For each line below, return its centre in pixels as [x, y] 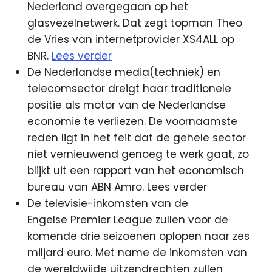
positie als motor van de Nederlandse [127, 105]
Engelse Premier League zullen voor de [128, 220]
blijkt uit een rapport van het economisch [136, 171]
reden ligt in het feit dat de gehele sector [137, 138]
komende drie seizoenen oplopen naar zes [139, 236]
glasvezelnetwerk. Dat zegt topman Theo [135, 23]
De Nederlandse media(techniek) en [124, 72]
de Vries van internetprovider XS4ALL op [131, 39]
